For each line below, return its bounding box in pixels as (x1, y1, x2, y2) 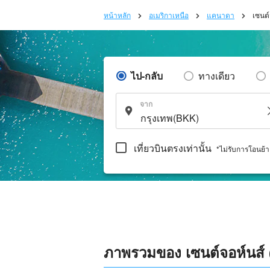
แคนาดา (207, 10, 234, 20)
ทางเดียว (198, 69, 235, 83)
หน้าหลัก (104, 10, 131, 20)
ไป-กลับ (131, 69, 163, 83)
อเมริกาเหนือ (149, 10, 189, 20)
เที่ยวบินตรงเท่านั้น (131, 140, 214, 155)
